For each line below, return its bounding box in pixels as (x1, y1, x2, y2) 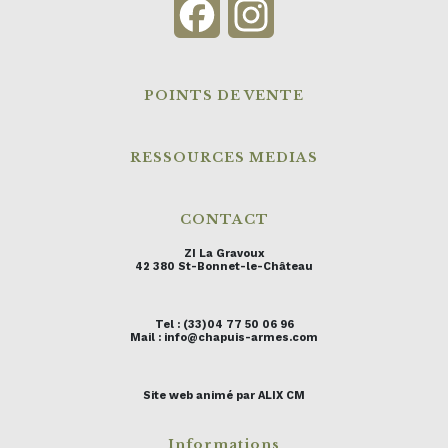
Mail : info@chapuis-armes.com (130, 331, 318, 345)
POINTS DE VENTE (144, 87, 304, 105)
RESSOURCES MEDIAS (130, 149, 318, 167)
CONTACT (179, 211, 269, 229)
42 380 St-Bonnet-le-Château (135, 260, 313, 274)
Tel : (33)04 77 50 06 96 (154, 318, 294, 332)
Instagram (274, 5, 353, 25)
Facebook (220, 5, 293, 25)
